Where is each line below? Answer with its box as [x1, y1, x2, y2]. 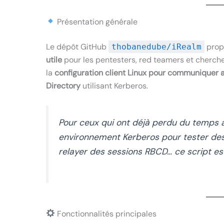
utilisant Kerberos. [80, 80, 148, 91]
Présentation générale [55, 16, 138, 27]
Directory [46, 80, 80, 91]
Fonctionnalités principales [55, 208, 157, 219]
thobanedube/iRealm [111, 41, 201, 51]
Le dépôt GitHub [46, 41, 108, 52]
